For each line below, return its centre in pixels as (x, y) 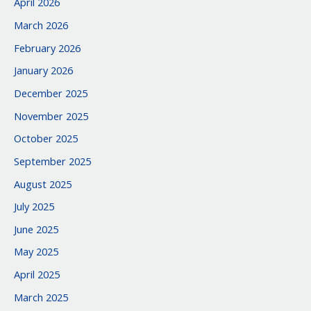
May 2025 (36, 252)
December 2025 (51, 93)
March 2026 (41, 25)
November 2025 (51, 116)
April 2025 (37, 275)
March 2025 (41, 297)
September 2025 (52, 161)
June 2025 (36, 229)
